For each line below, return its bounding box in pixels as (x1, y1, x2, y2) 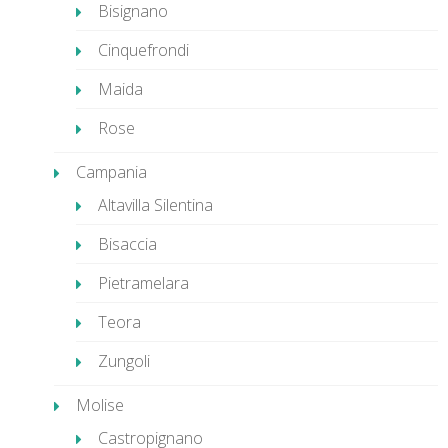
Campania (76, 161, 147, 183)
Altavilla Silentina (98, 194, 213, 216)
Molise (76, 394, 124, 416)
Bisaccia (98, 233, 157, 255)
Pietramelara (98, 272, 189, 294)
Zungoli (98, 350, 150, 372)
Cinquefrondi (98, 39, 189, 61)
